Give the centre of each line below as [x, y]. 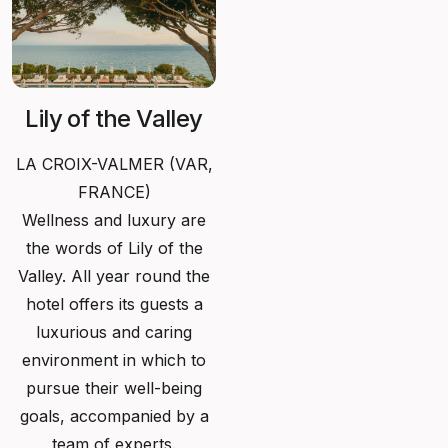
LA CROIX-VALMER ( [95, 163]
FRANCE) [114, 191]
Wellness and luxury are [114, 219]
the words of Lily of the [114, 247]
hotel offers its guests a [114, 303]
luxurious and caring [114, 331]
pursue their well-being [114, 387]
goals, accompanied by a [114, 415]
